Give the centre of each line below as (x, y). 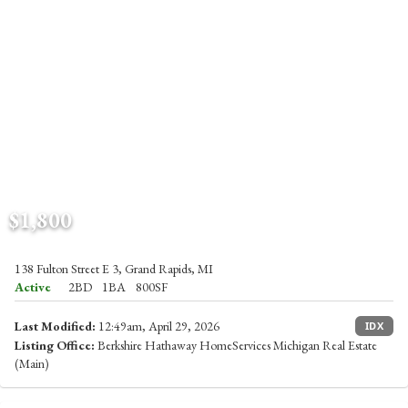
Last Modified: (55, 326)
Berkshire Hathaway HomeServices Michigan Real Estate (236, 345)
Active (33, 286)
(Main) (32, 363)
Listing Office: (55, 345)
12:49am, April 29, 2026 (158, 326)
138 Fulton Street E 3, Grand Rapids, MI (114, 268)
